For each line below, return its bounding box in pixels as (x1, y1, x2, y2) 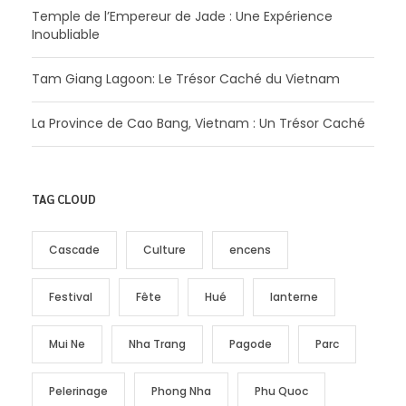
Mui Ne (49, 335, 85, 352)
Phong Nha (151, 382, 211, 399)
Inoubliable (32, 24, 100, 43)
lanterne (270, 288, 318, 304)
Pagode (229, 335, 272, 352)
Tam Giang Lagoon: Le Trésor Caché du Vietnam (32, 69, 340, 88)
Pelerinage (49, 382, 108, 399)
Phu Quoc (255, 382, 308, 399)
